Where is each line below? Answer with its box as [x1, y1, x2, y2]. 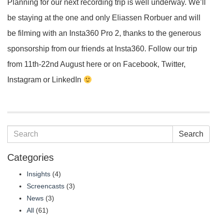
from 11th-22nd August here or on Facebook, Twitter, [7, 60, 186, 69]
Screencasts [27, 182, 64, 190]
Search [179, 130, 203, 139]
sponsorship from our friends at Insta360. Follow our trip [7, 45, 197, 53]
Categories [7, 152, 54, 163]
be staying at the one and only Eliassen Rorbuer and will [7, 14, 201, 22]
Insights [27, 170, 50, 178]
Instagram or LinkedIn [7, 76, 83, 84]
